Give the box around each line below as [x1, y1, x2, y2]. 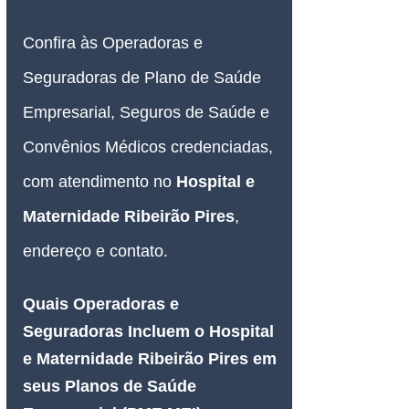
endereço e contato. [23, 242, 168, 260]
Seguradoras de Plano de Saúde [23, 68, 266, 87]
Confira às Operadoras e [23, 34, 207, 52]
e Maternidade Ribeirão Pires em [23, 350, 281, 368]
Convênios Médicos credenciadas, [23, 138, 278, 156]
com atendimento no [23, 173, 176, 191]
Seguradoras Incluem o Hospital [23, 322, 278, 341]
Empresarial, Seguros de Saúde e [23, 103, 274, 121]
